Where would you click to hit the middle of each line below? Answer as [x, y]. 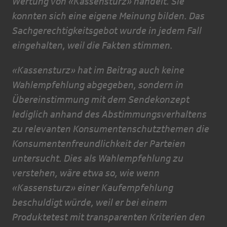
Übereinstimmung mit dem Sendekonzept [101, 100]
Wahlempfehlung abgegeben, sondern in [98, 85]
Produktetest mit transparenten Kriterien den [109, 217]
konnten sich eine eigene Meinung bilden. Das [108, 16]
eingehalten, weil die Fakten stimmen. [92, 45]
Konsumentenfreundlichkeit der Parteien [99, 144]
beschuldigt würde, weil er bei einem [90, 202]
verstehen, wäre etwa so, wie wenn [86, 173]
